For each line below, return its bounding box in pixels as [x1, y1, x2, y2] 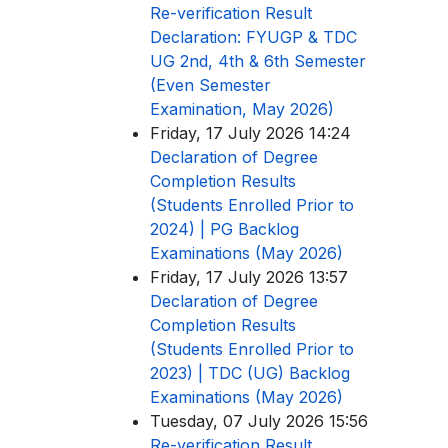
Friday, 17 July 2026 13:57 [150, 266, 348, 287]
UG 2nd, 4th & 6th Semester [150, 50, 366, 71]
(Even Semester [150, 74, 271, 95]
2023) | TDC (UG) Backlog [150, 362, 350, 383]
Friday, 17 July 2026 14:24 [150, 122, 351, 143]
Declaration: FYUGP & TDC [150, 26, 357, 47]
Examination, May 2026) [150, 98, 334, 119]
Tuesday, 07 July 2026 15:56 [150, 410, 368, 431]
